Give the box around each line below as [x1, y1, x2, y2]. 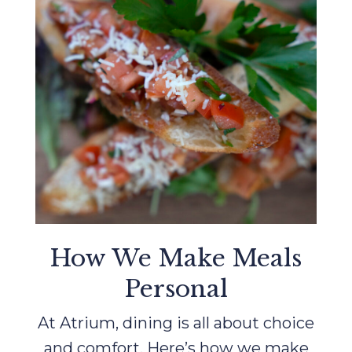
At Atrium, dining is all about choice [38, 313, 314, 333]
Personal [124, 274, 228, 304]
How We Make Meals [50, 244, 302, 273]
